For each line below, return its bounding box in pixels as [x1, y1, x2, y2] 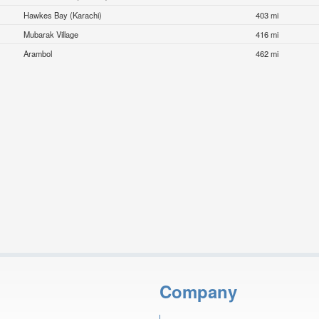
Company [159, 278, 237, 303]
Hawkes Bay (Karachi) [23, 9, 103, 21]
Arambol [23, 48, 53, 60]
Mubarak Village [23, 28, 79, 41]
